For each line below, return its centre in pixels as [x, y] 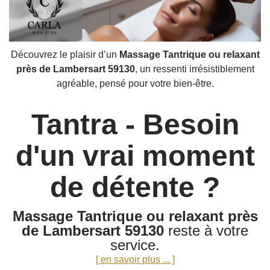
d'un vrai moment [135, 155]
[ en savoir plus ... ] [135, 259]
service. [135, 245]
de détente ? [135, 187]
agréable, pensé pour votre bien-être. [135, 83]
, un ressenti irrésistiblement [194, 69]
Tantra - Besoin [135, 124]
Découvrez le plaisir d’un [65, 54]
